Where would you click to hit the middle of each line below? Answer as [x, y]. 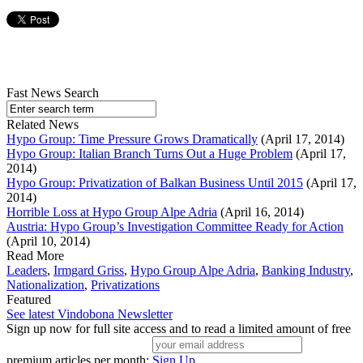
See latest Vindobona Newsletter [90, 314]
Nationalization [45, 285]
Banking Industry [306, 271]
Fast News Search [53, 93]
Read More [35, 256]
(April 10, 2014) [48, 241]
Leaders [27, 271]
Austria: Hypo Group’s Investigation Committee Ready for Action [175, 227]
